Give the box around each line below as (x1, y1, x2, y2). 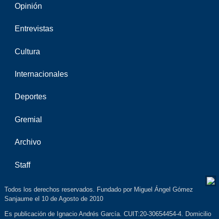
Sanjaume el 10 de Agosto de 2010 (4, 195, 103, 202)
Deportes (14, 92, 46, 101)
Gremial (14, 115, 42, 124)
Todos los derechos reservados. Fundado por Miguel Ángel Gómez (4, 185, 193, 193)
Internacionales (14, 70, 68, 79)
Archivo (14, 138, 41, 147)
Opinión (14, 1, 42, 10)
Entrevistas (14, 24, 53, 33)
